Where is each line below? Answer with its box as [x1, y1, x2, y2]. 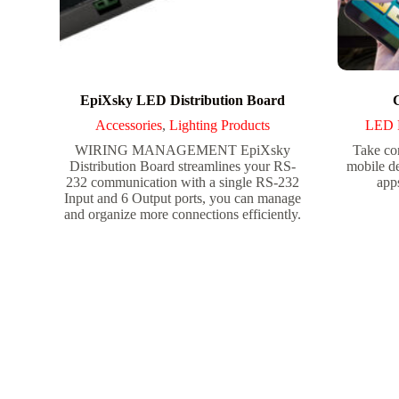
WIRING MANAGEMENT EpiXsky [74, 142, 290, 158]
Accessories [94, 117, 162, 133]
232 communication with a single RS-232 [65, 174, 299, 190]
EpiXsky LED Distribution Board [79, 92, 285, 108]
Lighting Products [168, 117, 270, 133]
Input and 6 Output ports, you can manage [63, 190, 301, 206]
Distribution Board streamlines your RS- [69, 158, 296, 174]
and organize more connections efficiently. [63, 206, 301, 222]
